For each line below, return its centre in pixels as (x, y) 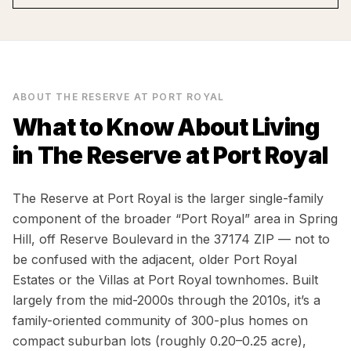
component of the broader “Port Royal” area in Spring (175, 219)
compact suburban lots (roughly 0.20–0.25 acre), (159, 341)
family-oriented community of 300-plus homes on (160, 320)
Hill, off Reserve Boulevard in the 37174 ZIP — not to (171, 239)
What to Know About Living (166, 127)
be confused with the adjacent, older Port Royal (155, 259)
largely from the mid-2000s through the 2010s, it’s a (166, 300)
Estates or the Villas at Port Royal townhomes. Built (165, 280)
